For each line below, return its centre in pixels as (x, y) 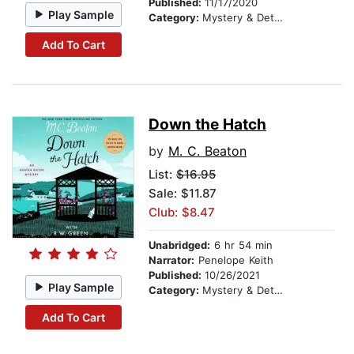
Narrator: (171, 260)
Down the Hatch (207, 125)
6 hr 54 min (241, 245)
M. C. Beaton (207, 151)
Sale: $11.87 (183, 194)
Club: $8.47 (182, 213)
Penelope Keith (234, 260)
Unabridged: (179, 245)
